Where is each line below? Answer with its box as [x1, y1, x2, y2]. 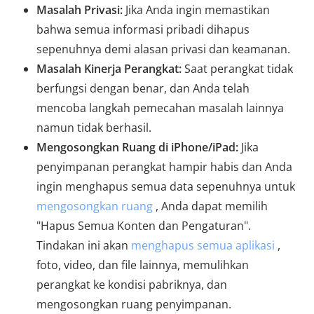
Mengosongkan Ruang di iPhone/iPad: [36, 139, 238, 155]
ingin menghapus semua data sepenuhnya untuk [36, 178, 295, 194]
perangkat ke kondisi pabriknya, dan [36, 276, 227, 292]
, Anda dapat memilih [153, 198, 268, 214]
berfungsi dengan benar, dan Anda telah [36, 80, 250, 96]
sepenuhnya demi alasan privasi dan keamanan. [36, 41, 290, 57]
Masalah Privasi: [36, 1, 123, 18]
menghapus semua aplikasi [131, 237, 275, 253]
